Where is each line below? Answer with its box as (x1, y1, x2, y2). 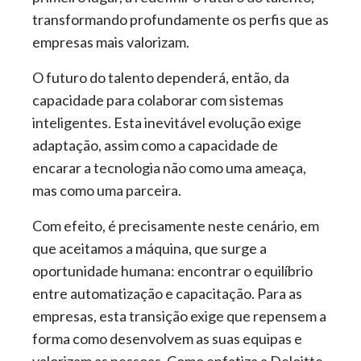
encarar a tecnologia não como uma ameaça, (32, 159, 306, 176)
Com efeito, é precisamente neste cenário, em (32, 217, 319, 234)
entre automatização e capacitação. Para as (32, 284, 302, 302)
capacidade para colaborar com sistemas (32, 91, 284, 109)
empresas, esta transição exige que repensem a (32, 307, 326, 325)
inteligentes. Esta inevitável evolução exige (32, 114, 301, 131)
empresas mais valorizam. (32, 33, 189, 51)
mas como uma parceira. (32, 181, 181, 199)
